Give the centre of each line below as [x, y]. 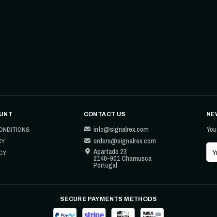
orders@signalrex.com [124, 141]
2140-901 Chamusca [122, 158]
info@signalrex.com [121, 129]
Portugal [105, 165]
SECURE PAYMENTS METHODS [108, 199]
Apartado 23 [110, 152]
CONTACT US [105, 115]
